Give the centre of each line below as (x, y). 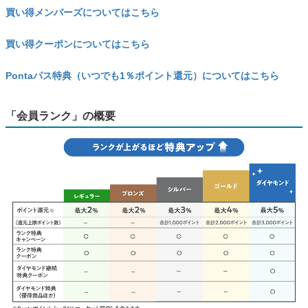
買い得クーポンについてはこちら (78, 44)
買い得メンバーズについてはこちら (82, 12)
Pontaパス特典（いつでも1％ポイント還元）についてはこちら (142, 76)
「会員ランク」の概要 (60, 116)
